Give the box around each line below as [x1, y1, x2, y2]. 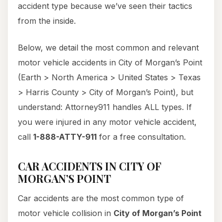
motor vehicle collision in [18, 208, 113, 219]
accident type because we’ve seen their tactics [18, 1, 192, 11]
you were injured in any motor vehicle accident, [18, 117, 197, 127]
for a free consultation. [97, 132, 186, 142]
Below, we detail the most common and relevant [18, 43, 199, 53]
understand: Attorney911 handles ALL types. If [18, 102, 192, 112]
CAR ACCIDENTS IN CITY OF [18, 159, 161, 173]
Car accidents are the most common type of [18, 193, 184, 204]
